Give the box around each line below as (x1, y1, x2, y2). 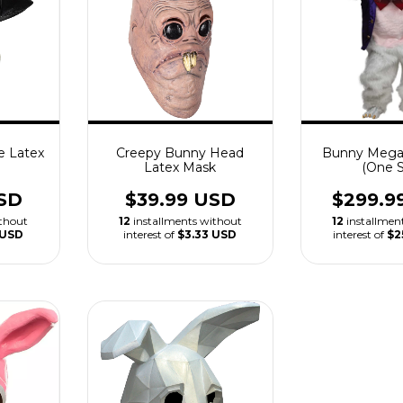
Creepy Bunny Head (116, 144, 245, 161)
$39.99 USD (124, 188, 236, 210)
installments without (132, 213, 242, 228)
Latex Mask (144, 158, 217, 175)
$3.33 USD (177, 227, 237, 241)
